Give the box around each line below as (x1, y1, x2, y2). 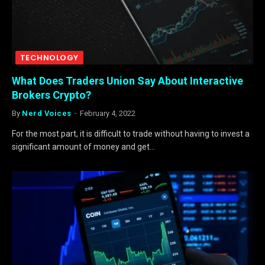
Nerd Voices (22, 109, 72, 118)
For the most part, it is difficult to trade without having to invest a (12, 129, 250, 138)
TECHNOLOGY (20, 52, 79, 63)
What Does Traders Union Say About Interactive (12, 75, 243, 87)
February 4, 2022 (79, 109, 135, 118)
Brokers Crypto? (12, 89, 91, 101)
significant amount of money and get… (12, 142, 155, 151)
